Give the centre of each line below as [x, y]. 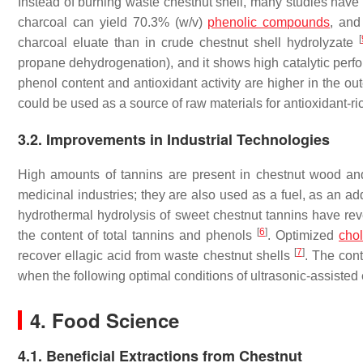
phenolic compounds [269, 22]
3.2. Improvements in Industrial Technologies [174, 139]
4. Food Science [105, 320]
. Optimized [303, 235]
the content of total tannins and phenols [137, 235]
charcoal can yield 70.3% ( [98, 22]
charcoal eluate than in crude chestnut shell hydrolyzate [188, 43]
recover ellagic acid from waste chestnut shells [156, 256]
